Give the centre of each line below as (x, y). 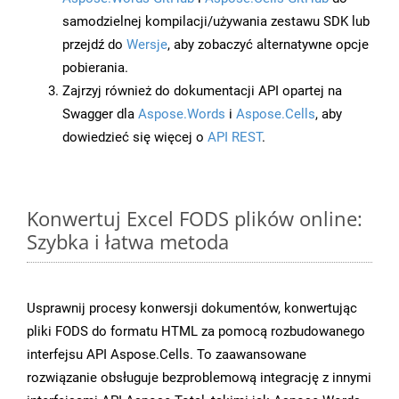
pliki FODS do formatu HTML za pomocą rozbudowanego (196, 332)
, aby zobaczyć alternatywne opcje (268, 45)
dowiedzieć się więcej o (135, 138)
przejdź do (94, 45)
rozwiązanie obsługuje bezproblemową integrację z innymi (199, 378)
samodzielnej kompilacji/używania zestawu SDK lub (216, 22)
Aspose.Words (182, 114)
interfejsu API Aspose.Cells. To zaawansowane (167, 355)
